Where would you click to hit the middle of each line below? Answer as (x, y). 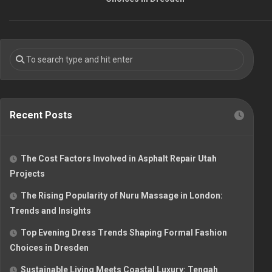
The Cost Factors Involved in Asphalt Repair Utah (119, 158)
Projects (27, 173)
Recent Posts (41, 115)
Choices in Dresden (49, 247)
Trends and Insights (50, 210)
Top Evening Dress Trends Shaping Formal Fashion (124, 232)
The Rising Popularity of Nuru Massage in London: (122, 195)
